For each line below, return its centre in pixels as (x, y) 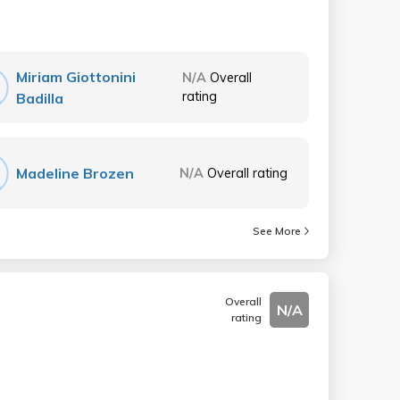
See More (277, 231)
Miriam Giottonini (76, 77)
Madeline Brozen (75, 173)
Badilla (40, 98)
